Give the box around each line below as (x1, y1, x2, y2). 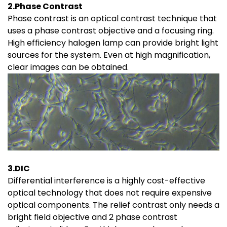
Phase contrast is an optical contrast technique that (8, 13, 217, 25)
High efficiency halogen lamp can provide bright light (8, 37, 218, 49)
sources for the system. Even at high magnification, (8, 49, 210, 61)
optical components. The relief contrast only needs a (8, 199, 219, 211)
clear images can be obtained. (8, 61, 129, 73)
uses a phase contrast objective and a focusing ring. (8, 25, 214, 37)
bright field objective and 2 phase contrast (8, 211, 177, 223)
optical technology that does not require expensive (8, 186, 212, 199)
